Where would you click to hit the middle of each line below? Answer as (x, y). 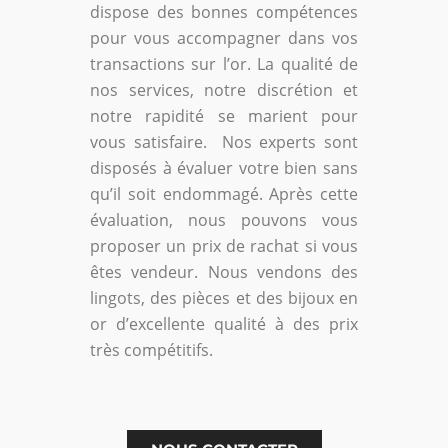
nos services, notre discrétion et (224, 90)
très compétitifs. (151, 350)
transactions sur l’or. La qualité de (224, 64)
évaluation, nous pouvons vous (224, 220)
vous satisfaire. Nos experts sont (224, 142)
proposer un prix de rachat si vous (224, 246)
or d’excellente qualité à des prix (224, 324)
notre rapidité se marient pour (224, 116)
